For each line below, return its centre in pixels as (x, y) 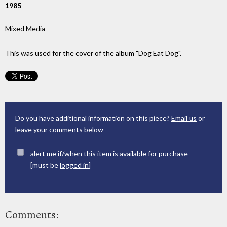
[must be (45, 165)
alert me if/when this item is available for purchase (109, 153)
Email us (184, 118)
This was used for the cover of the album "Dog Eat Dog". (93, 53)
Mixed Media (25, 29)
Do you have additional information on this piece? (93, 118)
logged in (74, 165)
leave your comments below (59, 130)
